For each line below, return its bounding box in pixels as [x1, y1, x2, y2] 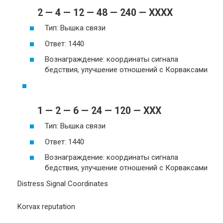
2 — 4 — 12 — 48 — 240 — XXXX [37, 6, 173, 18]
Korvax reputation [17, 202, 75, 211]
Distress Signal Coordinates [17, 179, 108, 188]
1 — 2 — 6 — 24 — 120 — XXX [37, 105, 161, 116]
